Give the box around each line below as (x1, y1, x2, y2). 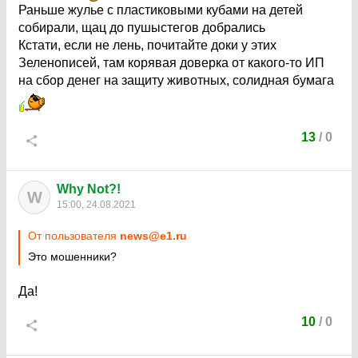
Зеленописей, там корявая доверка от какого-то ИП (18, 56, 324, 70)
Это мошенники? (28, 250, 117, 263)
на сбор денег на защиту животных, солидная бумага (18, 74, 334, 87)
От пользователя (28, 229, 120, 242)
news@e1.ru (120, 229, 187, 242)
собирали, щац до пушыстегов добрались (18, 21, 265, 34)
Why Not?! (57, 182, 121, 196)
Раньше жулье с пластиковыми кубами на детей (18, 3, 303, 17)
